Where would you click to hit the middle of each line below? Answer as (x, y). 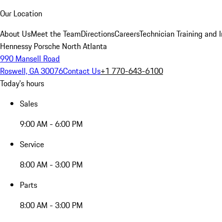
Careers (127, 34)
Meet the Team (56, 34)
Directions (98, 34)
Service (32, 144)
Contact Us (82, 71)
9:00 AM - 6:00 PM (51, 124)
